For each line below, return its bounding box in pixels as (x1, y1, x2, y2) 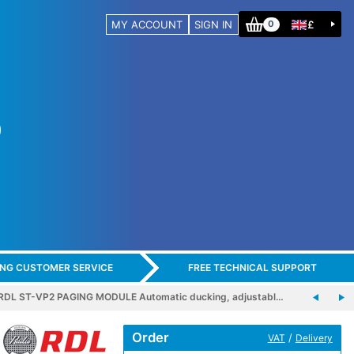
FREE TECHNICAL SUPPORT (187, 262, 317, 274)
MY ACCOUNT (111, 17, 183, 31)
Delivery (295, 331, 333, 344)
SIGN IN (194, 17, 233, 31)
